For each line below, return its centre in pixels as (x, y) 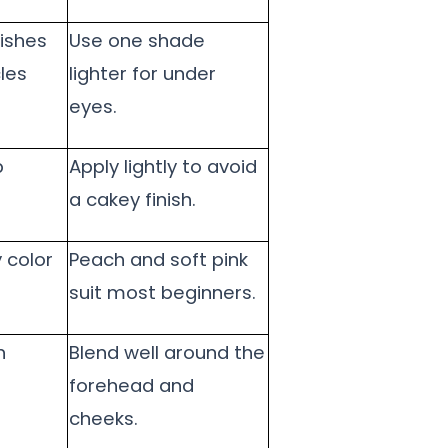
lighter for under (142, 74)
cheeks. (103, 419)
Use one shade (137, 41)
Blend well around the (167, 353)
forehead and (131, 386)
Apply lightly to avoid (163, 167)
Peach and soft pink (158, 260)
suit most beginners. (162, 293)
